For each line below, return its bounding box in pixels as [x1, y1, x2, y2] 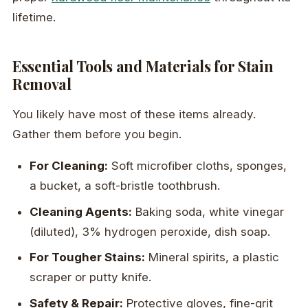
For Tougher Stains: [30, 250, 146, 265]
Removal [12, 74, 71, 94]
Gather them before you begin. [12, 127, 181, 142]
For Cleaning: [30, 159, 109, 173]
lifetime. [12, 10, 56, 25]
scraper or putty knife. [30, 270, 152, 285]
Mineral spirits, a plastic [145, 250, 280, 265]
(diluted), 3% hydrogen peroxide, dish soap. [30, 224, 271, 239]
